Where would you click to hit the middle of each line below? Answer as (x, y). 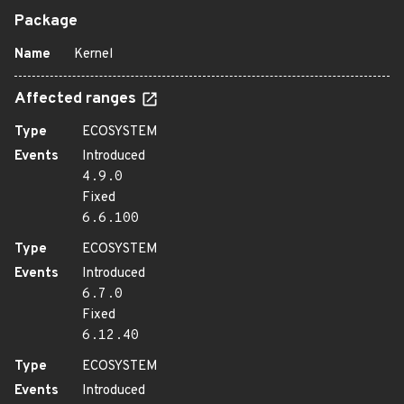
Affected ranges (77, 99)
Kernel (93, 55)
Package (46, 22)
